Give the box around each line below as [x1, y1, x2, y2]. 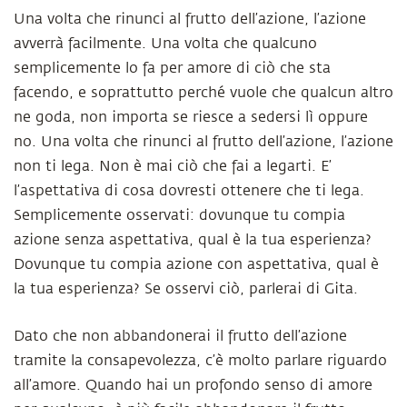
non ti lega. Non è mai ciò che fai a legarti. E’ [14, 158, 332, 174]
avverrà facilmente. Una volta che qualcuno [14, 35, 317, 52]
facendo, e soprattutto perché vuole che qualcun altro [14, 84, 393, 101]
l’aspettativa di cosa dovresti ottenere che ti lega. [14, 183, 364, 199]
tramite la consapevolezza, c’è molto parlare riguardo [14, 352, 387, 369]
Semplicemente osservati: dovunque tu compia [14, 207, 345, 223]
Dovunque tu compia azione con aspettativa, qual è [14, 256, 379, 273]
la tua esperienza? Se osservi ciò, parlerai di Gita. [14, 281, 358, 297]
